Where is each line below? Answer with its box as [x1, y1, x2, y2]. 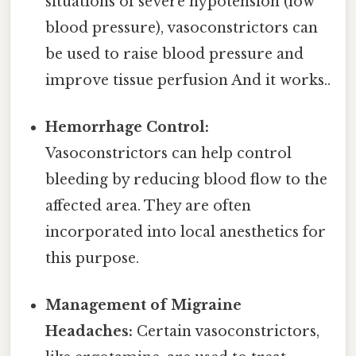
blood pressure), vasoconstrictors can [45, 18, 319, 37]
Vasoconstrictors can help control [45, 145, 292, 163]
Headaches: [45, 323, 133, 341]
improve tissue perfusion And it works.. [45, 71, 331, 89]
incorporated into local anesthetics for [45, 223, 327, 242]
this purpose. [45, 250, 140, 268]
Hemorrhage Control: [45, 118, 210, 137]
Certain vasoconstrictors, [133, 323, 320, 341]
